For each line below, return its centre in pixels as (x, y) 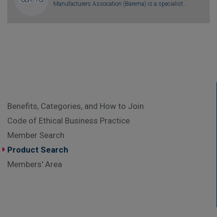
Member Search (36, 135)
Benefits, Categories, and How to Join (76, 106)
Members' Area (35, 164)
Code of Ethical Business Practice (69, 120)
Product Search (38, 149)
